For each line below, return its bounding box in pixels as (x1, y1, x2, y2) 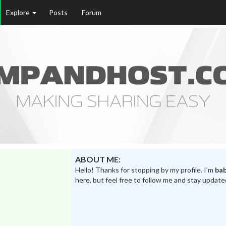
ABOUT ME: (75, 154, 121, 164)
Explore (6, 8, 31, 17)
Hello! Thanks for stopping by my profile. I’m (75, 165, 215, 175)
